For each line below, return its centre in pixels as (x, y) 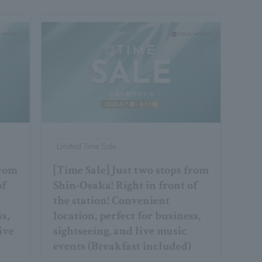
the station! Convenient (111, 201)
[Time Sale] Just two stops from (131, 170)
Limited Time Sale (86, 146)
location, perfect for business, (127, 216)
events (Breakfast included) (122, 247)
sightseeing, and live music (120, 231)
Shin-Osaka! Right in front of (125, 186)
